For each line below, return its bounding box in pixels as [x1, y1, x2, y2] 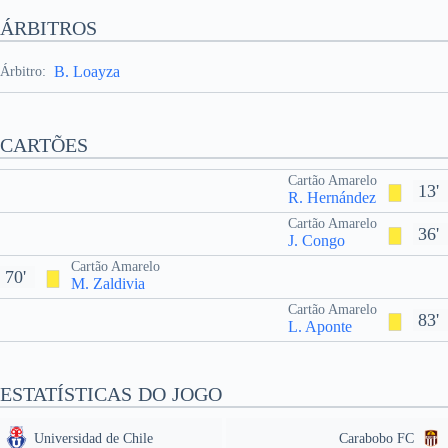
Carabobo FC [339, 431, 414, 446]
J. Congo [288, 232, 345, 249]
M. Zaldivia [71, 275, 145, 292]
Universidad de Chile [34, 431, 153, 446]
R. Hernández [288, 189, 376, 206]
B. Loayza [54, 63, 120, 80]
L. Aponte [288, 318, 352, 335]
